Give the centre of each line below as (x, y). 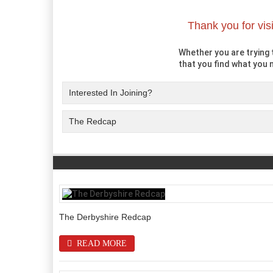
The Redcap (93, 121)
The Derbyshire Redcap (105, 217)
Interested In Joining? (111, 93)
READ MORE (101, 243)
